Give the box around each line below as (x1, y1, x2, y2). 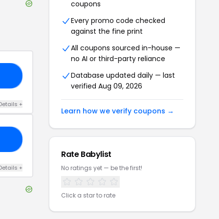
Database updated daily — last (71, 70, 175, 80)
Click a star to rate (61, 191, 115, 199)
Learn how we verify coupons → (61, 106, 174, 116)
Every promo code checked (71, 16, 165, 25)
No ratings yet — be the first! (61, 164, 142, 172)
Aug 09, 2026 (98, 81, 142, 91)
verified (71, 81, 98, 91)
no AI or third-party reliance (71, 54, 165, 64)
